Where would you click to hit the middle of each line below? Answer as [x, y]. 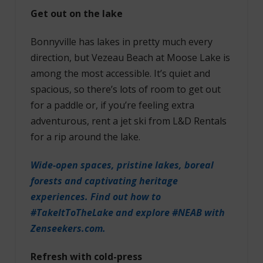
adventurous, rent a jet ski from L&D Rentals [128, 121]
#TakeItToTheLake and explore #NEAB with [127, 212]
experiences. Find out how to [95, 196]
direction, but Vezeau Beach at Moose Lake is [130, 57]
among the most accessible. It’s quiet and [120, 73]
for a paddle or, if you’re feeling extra [112, 105]
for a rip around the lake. [85, 136]
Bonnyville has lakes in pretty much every [121, 41]
